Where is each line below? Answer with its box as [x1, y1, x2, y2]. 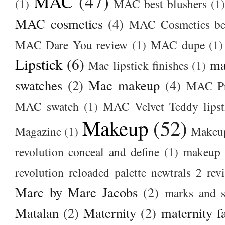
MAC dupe [151, 36, 205, 53]
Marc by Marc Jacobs [15, 183, 138, 201]
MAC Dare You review [15, 36, 128, 53]
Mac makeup [88, 76, 160, 94]
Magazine [15, 123, 61, 139]
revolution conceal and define [15, 143, 160, 160]
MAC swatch [15, 98, 79, 115]
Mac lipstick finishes [88, 57, 188, 73]
